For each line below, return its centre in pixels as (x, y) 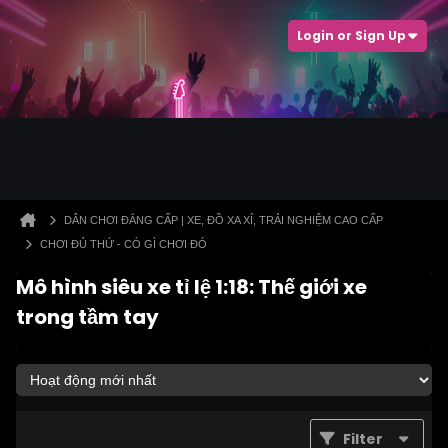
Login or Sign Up (351, 35)
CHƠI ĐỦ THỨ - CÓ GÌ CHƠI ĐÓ (123, 244)
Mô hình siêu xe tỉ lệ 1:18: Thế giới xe (191, 287)
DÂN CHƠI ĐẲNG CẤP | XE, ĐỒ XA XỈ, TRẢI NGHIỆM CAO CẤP (223, 220)
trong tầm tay (87, 317)
